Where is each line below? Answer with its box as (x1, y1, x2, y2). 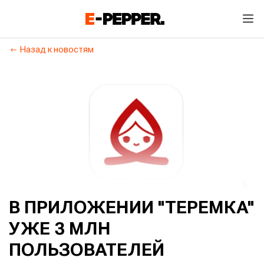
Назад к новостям (20, 46, 94, 55)
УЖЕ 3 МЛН (9, 220, 111, 239)
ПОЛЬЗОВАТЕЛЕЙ (9, 242, 164, 260)
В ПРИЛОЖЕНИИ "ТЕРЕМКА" (9, 199, 254, 217)
